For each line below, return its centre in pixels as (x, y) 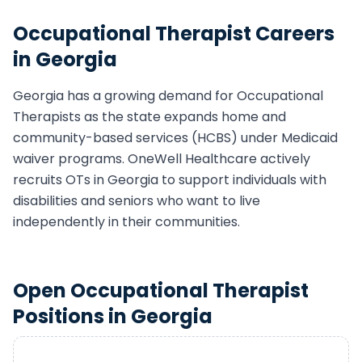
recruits (39, 180)
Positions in (72, 316)
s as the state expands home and (180, 117)
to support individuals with (242, 180)
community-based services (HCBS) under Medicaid (175, 138)
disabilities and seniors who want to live (137, 201)
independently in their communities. (126, 222)
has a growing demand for (150, 96)
